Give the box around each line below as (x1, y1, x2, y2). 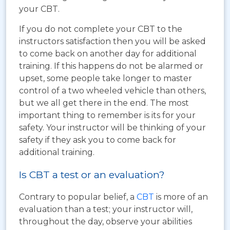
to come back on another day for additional (19, 49, 197, 59)
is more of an (154, 192, 208, 202)
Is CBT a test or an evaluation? (19, 168, 165, 181)
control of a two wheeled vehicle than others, (19, 86, 206, 96)
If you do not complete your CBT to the (19, 24, 182, 34)
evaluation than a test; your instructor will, (19, 204, 193, 215)
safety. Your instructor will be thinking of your (19, 123, 206, 133)
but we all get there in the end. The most (19, 98, 189, 108)
